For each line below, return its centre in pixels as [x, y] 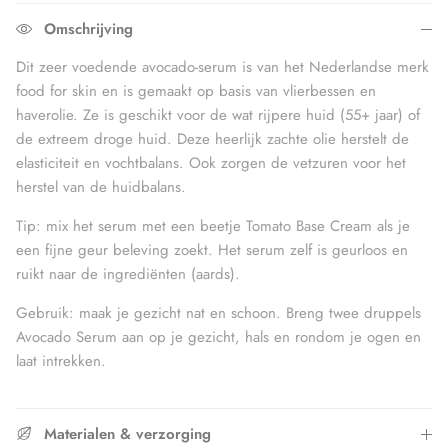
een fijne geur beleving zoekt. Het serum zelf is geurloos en [212, 250]
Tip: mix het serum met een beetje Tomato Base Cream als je [213, 226]
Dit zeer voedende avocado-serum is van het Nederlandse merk [222, 67]
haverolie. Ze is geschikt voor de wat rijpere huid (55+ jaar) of [218, 115]
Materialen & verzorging [127, 434]
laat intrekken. [61, 361]
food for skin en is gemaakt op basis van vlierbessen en [196, 91]
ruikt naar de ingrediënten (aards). [130, 274]
